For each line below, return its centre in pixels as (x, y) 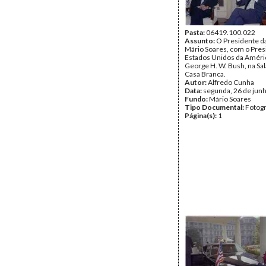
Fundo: (197, 99)
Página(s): (201, 115)
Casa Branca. (205, 74)
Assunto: (200, 41)
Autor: (196, 82)
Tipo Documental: (215, 107)
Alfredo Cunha (231, 82)
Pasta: (195, 32)
